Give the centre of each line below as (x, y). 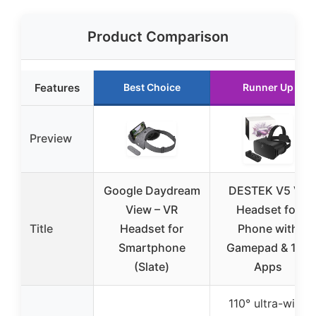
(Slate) (152, 267)
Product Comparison (158, 37)
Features (57, 88)
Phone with (268, 229)
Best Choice (152, 87)
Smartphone (152, 248)
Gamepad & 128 (268, 248)
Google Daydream (152, 190)
